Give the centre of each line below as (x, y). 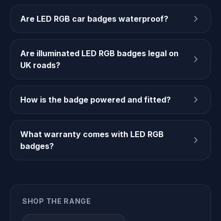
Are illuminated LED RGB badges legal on (99, 53)
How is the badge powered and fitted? (95, 100)
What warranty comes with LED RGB (92, 134)
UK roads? (40, 65)
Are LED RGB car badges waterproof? (94, 19)
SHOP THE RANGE (57, 201)
